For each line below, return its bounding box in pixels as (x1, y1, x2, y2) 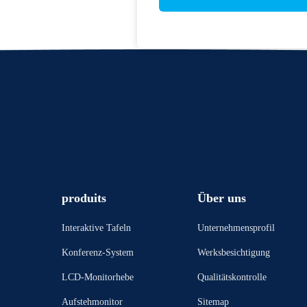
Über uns (197, 191, 246, 205)
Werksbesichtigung (197, 247, 270, 258)
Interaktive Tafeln (62, 223, 131, 233)
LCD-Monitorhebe (62, 272, 134, 282)
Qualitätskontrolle (197, 272, 267, 282)
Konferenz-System (62, 247, 134, 258)
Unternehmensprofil (197, 223, 275, 233)
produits (62, 191, 106, 205)
